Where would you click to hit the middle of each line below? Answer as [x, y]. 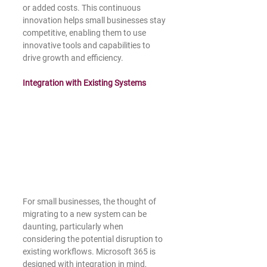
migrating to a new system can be [86, 214]
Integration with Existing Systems [84, 83]
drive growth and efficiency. [73, 58]
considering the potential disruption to [94, 239]
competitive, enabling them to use [85, 32]
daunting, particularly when [74, 226]
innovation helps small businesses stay [95, 20]
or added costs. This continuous [83, 7]
